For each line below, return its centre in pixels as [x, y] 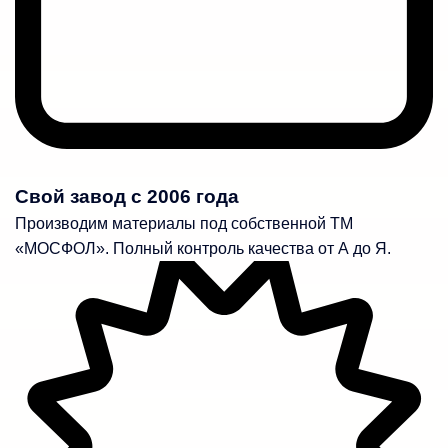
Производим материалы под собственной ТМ [184, 223]
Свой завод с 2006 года [127, 196]
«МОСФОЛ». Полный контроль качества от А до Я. [203, 248]
